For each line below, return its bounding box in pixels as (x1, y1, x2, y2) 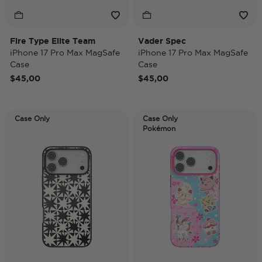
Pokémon (143, 125, 175, 132)
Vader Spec (138, 36, 186, 46)
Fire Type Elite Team (10, 36, 95, 46)
